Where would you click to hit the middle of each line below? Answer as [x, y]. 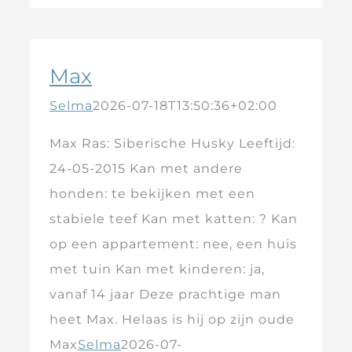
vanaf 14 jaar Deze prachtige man [165, 294]
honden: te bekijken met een [152, 194]
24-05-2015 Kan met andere [146, 169]
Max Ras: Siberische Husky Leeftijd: [172, 143]
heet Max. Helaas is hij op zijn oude [172, 319]
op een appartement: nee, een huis [173, 244]
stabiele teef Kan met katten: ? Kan [174, 219]
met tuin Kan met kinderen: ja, [157, 269]
